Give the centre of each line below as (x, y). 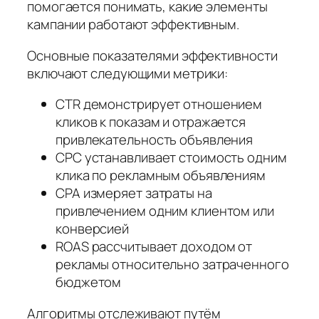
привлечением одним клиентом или (165, 211)
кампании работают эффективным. (133, 25)
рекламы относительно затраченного (172, 265)
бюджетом (89, 282)
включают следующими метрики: (128, 73)
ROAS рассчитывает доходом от (154, 247)
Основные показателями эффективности (152, 55)
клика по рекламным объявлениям (161, 176)
